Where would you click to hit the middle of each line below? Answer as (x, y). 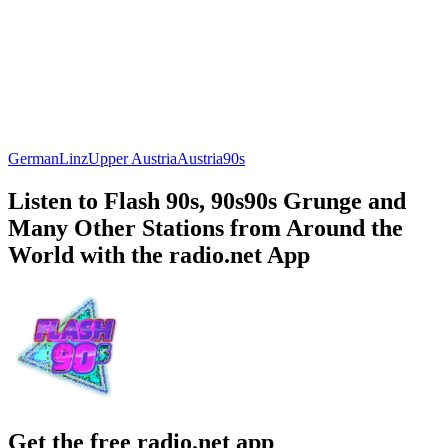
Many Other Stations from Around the (205, 227)
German (33, 158)
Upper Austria (132, 158)
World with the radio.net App (159, 254)
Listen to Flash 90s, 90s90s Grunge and (207, 200)
